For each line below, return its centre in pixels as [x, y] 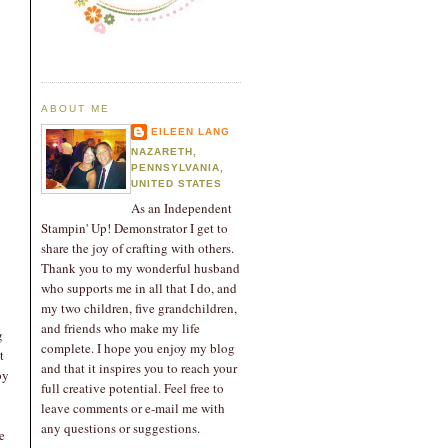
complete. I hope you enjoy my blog [138, 348]
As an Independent [181, 208]
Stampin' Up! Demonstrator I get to [134, 228]
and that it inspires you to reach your [139, 368]
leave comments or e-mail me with [133, 408]
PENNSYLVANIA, [178, 167]
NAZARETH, [164, 151]
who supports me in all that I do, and [139, 288]
